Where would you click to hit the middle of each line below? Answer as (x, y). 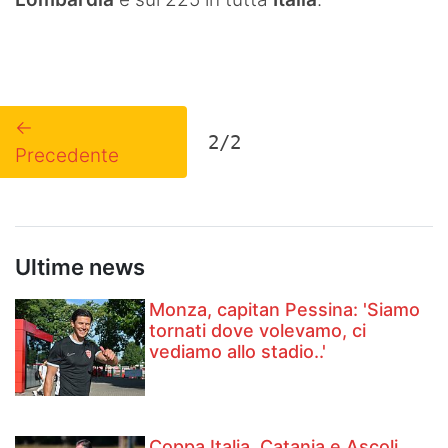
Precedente (67, 155)
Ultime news (80, 266)
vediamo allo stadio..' (238, 351)
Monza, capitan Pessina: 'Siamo (285, 309)
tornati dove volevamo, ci (258, 330)
